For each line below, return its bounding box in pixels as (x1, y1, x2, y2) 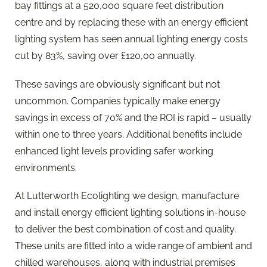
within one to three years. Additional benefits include (15, 128, 242, 140)
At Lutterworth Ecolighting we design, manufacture (15, 190, 239, 201)
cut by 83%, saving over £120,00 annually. (15, 50, 196, 62)
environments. (15, 162, 77, 173)
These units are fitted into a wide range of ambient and (15, 240, 252, 252)
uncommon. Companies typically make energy (15, 95, 221, 107)
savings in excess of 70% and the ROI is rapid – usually (15, 111, 252, 123)
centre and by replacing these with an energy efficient (15, 17, 248, 29)
